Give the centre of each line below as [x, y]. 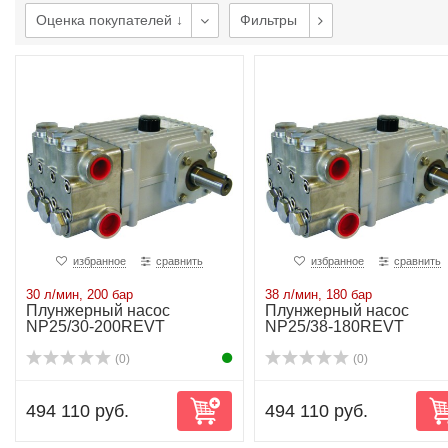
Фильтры [268, 20]
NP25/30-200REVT [95, 326]
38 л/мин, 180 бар [318, 294]
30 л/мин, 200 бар [79, 294]
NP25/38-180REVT [334, 326]
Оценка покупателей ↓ [109, 20]
